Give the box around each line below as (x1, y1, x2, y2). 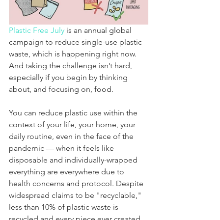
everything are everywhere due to (9, 167, 126, 177)
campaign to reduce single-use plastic (9, 37, 144, 47)
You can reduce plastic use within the (9, 108, 139, 118)
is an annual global (64, 26, 134, 35)
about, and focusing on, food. (9, 84, 115, 94)
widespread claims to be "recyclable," (9, 191, 143, 200)
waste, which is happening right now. (9, 49, 138, 59)
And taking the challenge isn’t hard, (9, 61, 134, 71)
